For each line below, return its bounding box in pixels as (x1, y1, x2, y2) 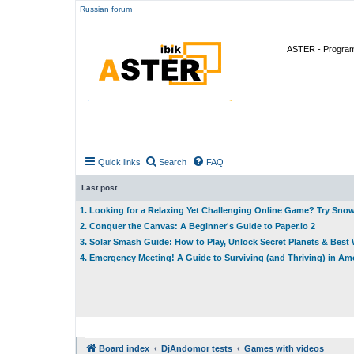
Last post (81, 183, 117, 192)
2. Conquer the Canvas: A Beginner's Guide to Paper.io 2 (80, 221, 315, 231)
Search (159, 157, 186, 167)
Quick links (98, 157, 141, 167)
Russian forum (80, 5, 132, 13)
